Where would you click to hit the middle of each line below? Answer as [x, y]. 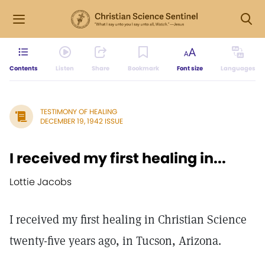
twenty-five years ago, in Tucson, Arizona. [115, 241]
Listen [65, 68]
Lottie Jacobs [41, 182]
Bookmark [143, 68]
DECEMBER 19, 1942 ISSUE [82, 121]
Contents [24, 68]
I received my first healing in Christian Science [128, 219]
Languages [238, 68]
